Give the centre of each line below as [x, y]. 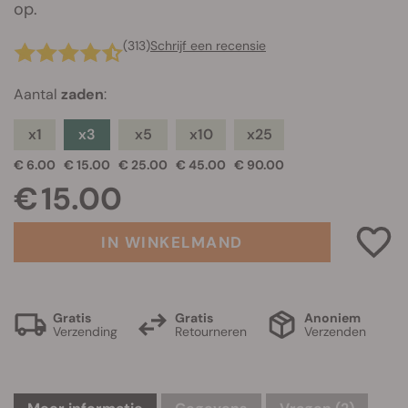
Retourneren [211, 331]
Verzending [85, 331]
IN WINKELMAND [172, 242]
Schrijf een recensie [208, 46]
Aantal [37, 94]
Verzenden [335, 331]
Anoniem [332, 317]
